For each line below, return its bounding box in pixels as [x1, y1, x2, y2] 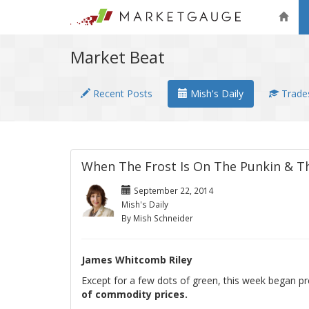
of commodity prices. [81, 288, 188, 301]
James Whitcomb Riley [81, 253, 192, 266]
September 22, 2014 [134, 185, 213, 196]
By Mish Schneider [121, 212, 193, 223]
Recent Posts [90, 87, 152, 100]
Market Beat [70, 46, 165, 68]
